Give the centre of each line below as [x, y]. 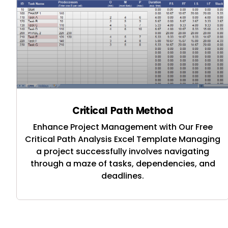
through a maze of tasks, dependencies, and [123, 163]
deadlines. [123, 176]
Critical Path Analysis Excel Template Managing [123, 139]
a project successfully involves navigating [123, 151]
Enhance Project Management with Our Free [123, 127]
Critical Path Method [123, 110]
